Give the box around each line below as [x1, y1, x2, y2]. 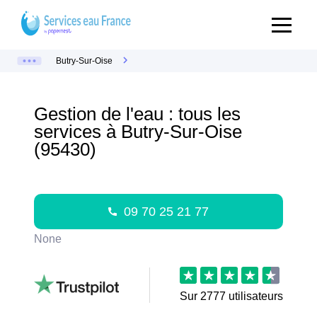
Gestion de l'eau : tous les [34, 104, 241, 124]
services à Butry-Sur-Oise [34, 122, 242, 142]
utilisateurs [226, 290, 283, 302]
